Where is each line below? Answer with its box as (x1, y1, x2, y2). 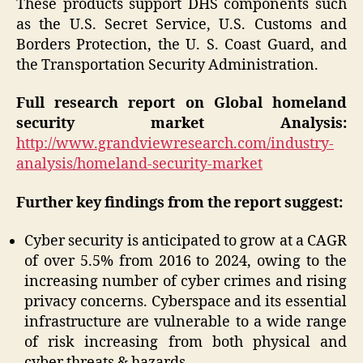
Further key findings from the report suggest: (16, 193, 343, 212)
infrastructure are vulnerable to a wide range (24, 313, 347, 332)
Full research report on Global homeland (16, 94, 347, 113)
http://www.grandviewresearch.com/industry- (16, 135, 334, 154)
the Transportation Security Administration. (16, 55, 318, 75)
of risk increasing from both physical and (24, 333, 347, 352)
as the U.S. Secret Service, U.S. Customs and (16, 15, 347, 34)
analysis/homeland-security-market (16, 155, 263, 174)
